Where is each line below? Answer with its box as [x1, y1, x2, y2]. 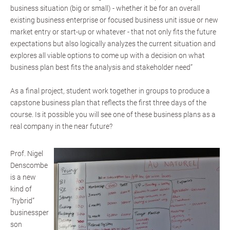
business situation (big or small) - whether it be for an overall [10, 4, 200, 12]
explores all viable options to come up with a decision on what [10, 51, 205, 60]
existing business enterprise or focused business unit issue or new [10, 16, 218, 24]
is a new [10, 173, 36, 181]
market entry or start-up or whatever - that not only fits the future [10, 28, 216, 36]
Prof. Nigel [10, 149, 43, 158]
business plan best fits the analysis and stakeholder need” [10, 63, 193, 71]
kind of [10, 185, 32, 193]
